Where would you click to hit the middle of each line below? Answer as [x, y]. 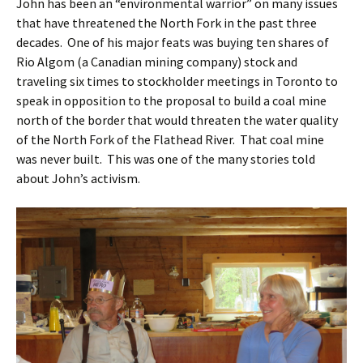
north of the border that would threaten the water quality [177, 120]
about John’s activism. [78, 178]
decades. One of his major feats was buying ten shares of [173, 42]
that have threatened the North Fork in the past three [167, 23]
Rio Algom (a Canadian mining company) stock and [157, 62]
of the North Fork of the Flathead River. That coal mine [170, 139]
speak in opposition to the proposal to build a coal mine [171, 100]
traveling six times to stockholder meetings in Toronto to [177, 81]
